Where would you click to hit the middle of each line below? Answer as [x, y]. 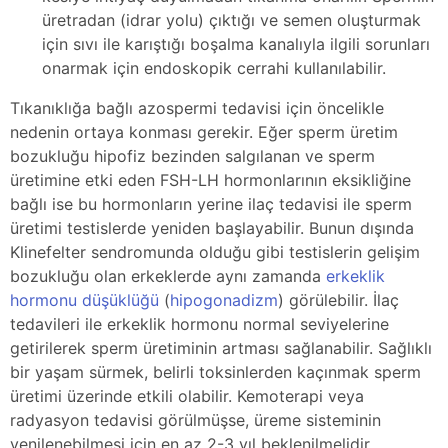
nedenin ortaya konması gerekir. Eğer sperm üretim [204, 131]
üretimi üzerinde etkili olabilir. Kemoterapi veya [187, 395]
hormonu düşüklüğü [84, 299]
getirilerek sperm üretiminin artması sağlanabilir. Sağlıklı [221, 347]
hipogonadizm [224, 299]
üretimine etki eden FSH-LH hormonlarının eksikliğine [210, 179]
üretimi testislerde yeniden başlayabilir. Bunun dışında [212, 227]
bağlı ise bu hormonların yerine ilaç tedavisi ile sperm [211, 203]
